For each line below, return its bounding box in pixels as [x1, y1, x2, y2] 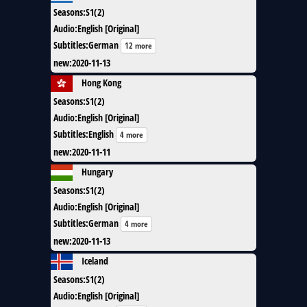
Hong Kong [82, 75, 121, 89]
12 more [125, 39, 152, 51]
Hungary [82, 164, 113, 178]
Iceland [82, 254, 108, 268]
